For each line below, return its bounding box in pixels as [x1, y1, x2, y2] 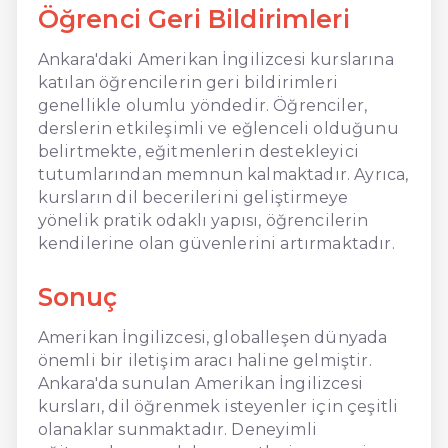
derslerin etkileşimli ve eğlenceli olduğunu [37, 118, 399, 138]
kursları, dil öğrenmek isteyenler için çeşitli [37, 396, 399, 416]
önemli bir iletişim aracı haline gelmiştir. [37, 350, 372, 370]
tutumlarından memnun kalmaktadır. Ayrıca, [37, 164, 409, 184]
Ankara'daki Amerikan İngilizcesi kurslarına [37, 49, 394, 69]
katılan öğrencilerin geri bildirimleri [37, 72, 338, 92]
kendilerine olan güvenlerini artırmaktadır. [37, 233, 395, 253]
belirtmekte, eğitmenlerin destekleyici [37, 141, 359, 161]
